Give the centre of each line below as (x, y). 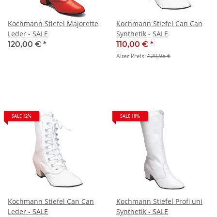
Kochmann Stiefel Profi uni (159, 201)
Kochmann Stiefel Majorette (53, 23)
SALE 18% (130, 116)
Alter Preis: (132, 56)
